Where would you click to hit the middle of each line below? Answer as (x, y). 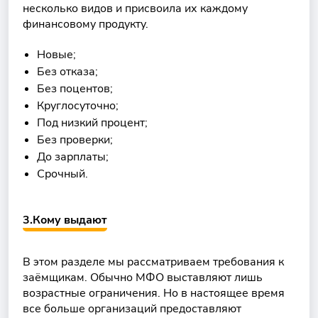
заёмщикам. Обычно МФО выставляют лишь (143, 278)
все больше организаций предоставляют (132, 309)
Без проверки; (75, 140)
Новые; (56, 55)
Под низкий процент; (92, 123)
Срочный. (62, 174)
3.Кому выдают (65, 220)
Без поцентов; (76, 89)
